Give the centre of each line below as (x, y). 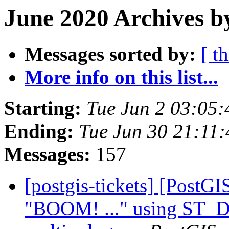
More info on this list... (121, 77)
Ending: (39, 131)
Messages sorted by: (110, 54)
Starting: (43, 108)
